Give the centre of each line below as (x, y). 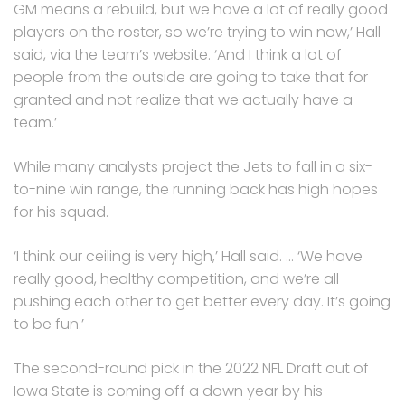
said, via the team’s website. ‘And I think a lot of (178, 54)
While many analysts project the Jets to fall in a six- (193, 166)
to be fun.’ (49, 324)
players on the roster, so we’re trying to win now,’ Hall (197, 32)
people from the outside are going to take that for (191, 77)
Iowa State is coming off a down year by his (168, 391)
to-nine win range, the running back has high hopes (196, 189)
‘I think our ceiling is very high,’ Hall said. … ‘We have (188, 256)
